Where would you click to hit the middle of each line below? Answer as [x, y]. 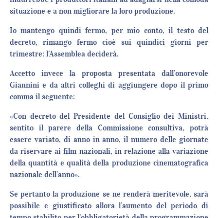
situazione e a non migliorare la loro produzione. [92, 11]
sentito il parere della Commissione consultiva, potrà [109, 128]
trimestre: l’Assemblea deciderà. [64, 54]
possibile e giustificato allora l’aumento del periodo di [109, 206]
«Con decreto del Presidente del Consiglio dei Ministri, [109, 116]
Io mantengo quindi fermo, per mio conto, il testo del [109, 30]
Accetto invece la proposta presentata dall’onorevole [109, 73]
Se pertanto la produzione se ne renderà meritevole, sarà [109, 194]
